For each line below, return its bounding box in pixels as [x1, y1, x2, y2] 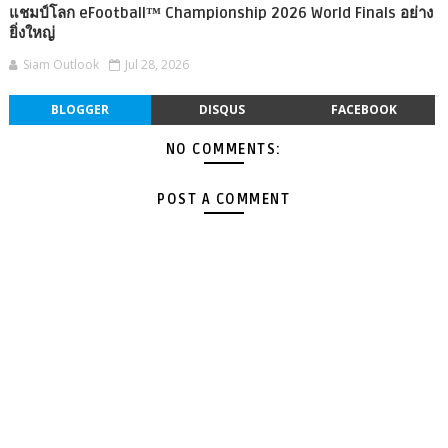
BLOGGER [50, 101, 109, 119]
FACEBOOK [330, 101, 397, 119]
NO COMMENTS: [165, 141, 282, 159]
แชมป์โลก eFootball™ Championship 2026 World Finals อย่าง [8, 4, 433, 23]
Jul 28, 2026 [124, 56, 189, 74]
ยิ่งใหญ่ [8, 24, 55, 43]
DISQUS [198, 101, 245, 119]
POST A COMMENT [157, 191, 291, 209]
